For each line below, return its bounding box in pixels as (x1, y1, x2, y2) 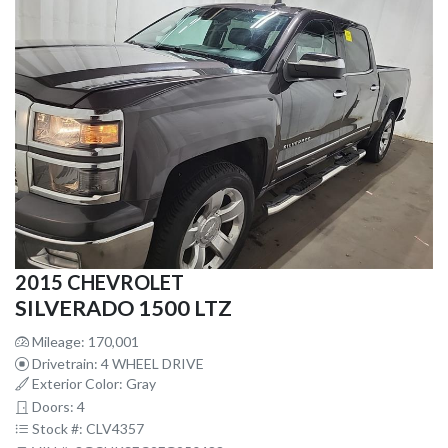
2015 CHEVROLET (15, 270, 184, 295)
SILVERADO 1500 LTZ (15, 295, 232, 322)
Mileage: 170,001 (29, 333, 139, 351)
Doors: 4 (29, 398, 85, 416)
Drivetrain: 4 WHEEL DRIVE (29, 355, 204, 373)
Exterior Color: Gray (29, 375, 156, 393)
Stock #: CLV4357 (29, 420, 144, 438)
